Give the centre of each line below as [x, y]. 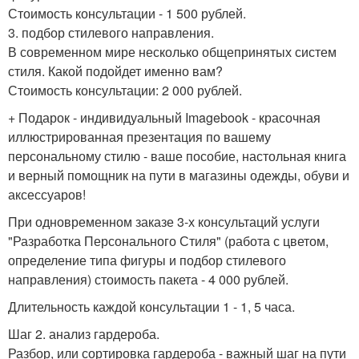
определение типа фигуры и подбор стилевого [147, 260]
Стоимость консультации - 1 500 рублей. [127, 14]
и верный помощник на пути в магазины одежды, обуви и [179, 175]
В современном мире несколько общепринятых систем [172, 52]
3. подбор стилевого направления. [111, 33]
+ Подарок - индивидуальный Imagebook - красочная [164, 118]
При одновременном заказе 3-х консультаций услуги [164, 222]
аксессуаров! [47, 195]
